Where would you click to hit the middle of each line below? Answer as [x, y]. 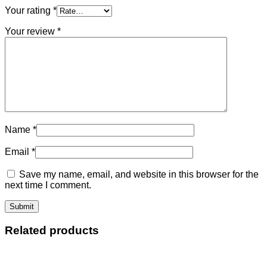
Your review [31, 32]
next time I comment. [48, 185]
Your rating [29, 11]
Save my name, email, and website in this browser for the [139, 175]
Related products [52, 231]
